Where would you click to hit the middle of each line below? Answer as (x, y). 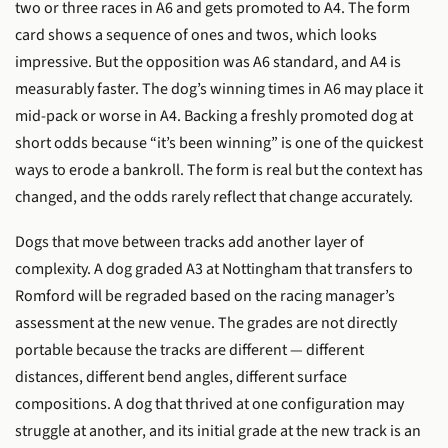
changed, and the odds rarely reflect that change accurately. (214, 196)
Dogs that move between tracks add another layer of (189, 242)
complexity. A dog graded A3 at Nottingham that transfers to (214, 269)
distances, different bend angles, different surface (181, 377)
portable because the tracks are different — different (189, 350)
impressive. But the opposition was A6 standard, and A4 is (208, 61)
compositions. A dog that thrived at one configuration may (209, 404)
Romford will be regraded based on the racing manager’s (205, 296)
